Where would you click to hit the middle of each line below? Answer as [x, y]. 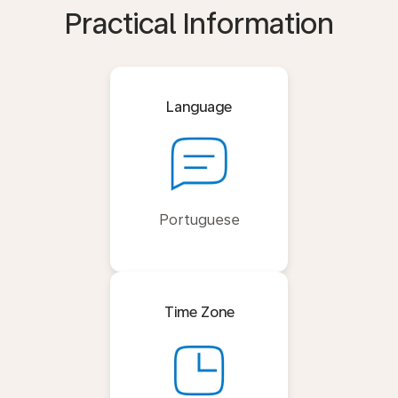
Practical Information [199, 24]
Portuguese [199, 220]
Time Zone [199, 312]
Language [199, 107]
